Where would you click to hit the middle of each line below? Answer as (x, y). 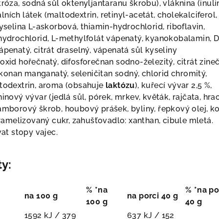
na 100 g (41, 196)
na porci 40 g (153, 196)
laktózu (120, 85)
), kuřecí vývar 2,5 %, (173, 85)
